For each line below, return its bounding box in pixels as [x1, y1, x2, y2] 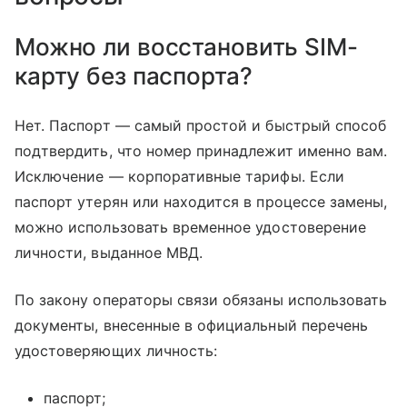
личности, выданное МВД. [15, 243, 203, 263]
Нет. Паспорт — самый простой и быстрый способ [15, 116, 387, 135]
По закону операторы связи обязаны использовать [15, 291, 388, 310]
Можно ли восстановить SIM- [15, 33, 358, 62]
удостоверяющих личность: [15, 342, 218, 361]
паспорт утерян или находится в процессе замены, [15, 193, 388, 212]
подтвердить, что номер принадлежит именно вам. [15, 142, 388, 161]
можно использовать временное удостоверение [15, 218, 367, 237]
